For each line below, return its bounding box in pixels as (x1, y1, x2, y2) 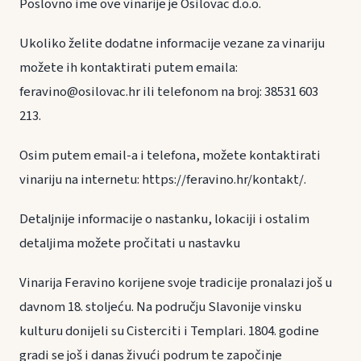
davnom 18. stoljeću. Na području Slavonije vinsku (19, 297, 301, 317)
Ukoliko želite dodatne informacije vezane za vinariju (19, 33, 325, 53)
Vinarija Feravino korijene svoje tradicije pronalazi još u (19, 273, 332, 293)
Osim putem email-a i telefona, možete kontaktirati (19, 145, 321, 165)
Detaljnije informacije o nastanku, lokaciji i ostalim (19, 210, 309, 230)
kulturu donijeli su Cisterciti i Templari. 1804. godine (19, 322, 319, 342)
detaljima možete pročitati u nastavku (19, 234, 240, 254)
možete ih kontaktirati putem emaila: (19, 57, 238, 77)
